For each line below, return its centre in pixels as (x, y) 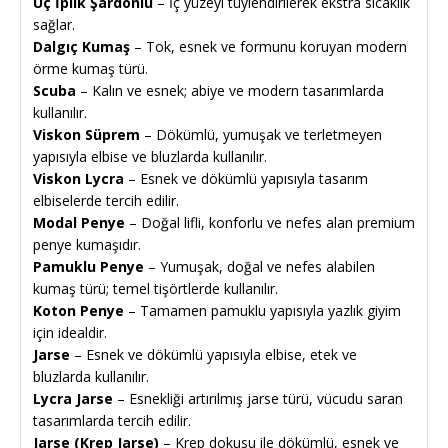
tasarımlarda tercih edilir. (112, 420)
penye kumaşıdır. (87, 244)
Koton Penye (78, 310)
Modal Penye (79, 222)
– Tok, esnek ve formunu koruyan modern (268, 46)
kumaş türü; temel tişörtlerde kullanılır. (155, 288)
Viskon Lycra (78, 178)
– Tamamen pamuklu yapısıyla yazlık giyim (262, 310)
